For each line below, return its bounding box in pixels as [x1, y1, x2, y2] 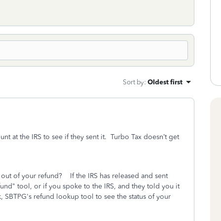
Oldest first [147, 78, 183, 86]
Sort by [123, 78, 144, 86]
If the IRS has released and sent [70, 172, 168, 180]
